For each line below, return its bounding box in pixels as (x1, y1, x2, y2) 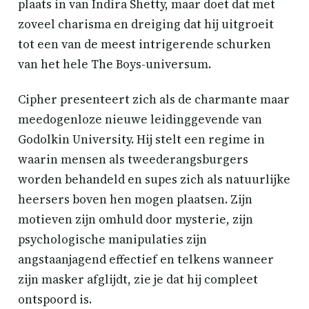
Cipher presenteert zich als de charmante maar (18, 91, 290, 108)
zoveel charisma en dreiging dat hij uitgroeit (18, 16, 274, 32)
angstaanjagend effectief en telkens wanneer (18, 251, 274, 268)
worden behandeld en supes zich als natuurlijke (18, 171, 290, 188)
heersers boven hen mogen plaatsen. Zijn (18, 191, 252, 208)
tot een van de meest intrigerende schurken (18, 36, 271, 52)
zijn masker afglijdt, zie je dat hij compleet (18, 271, 258, 288)
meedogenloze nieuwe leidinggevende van (18, 111, 262, 128)
